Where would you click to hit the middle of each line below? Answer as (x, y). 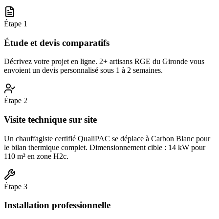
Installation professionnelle (57, 205)
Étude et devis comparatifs (57, 43)
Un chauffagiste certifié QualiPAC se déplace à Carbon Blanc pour (107, 138)
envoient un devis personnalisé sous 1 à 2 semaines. (83, 70)
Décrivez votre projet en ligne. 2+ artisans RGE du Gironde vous (104, 62)
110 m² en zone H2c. (36, 156)
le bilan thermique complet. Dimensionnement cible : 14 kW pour (105, 147)
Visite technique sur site (50, 119)
